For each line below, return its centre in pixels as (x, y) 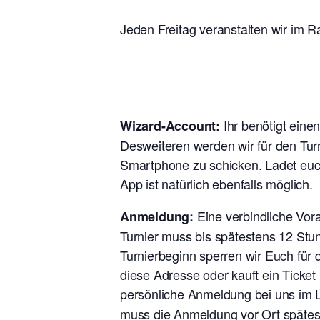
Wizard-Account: (170, 125)
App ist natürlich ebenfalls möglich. (216, 183)
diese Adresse (162, 274)
